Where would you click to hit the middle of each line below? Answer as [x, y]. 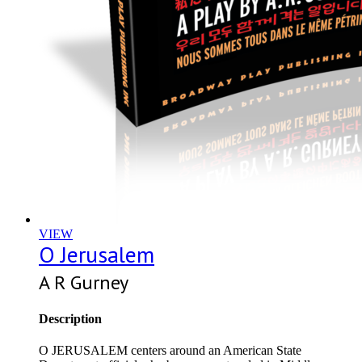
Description [70, 318]
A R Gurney [84, 283]
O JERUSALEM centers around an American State [170, 350]
